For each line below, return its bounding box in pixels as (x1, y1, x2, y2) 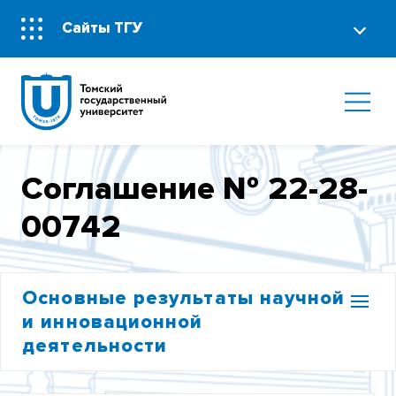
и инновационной (22, 309, 203, 334)
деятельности (22, 333, 168, 358)
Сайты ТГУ (62, 19, 143, 38)
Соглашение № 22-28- (21, 170, 369, 209)
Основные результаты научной (22, 286, 346, 310)
